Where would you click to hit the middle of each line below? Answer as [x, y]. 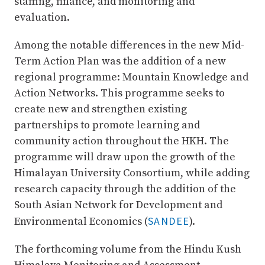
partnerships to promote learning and [107, 125]
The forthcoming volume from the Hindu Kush [128, 249]
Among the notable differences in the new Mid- [129, 45]
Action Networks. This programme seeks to [119, 93]
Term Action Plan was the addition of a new [120, 61]
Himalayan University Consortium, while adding [132, 173]
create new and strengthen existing [101, 109]
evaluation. [42, 17]
